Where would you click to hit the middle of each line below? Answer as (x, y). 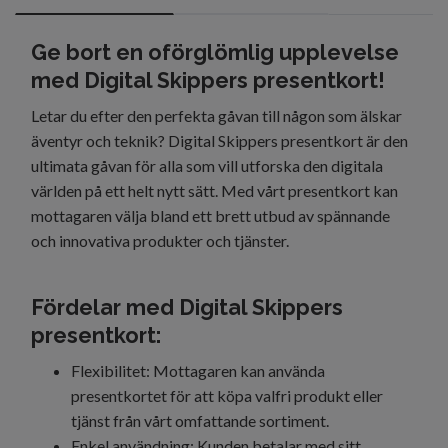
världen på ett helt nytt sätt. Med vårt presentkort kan (214, 191)
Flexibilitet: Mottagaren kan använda (198, 371)
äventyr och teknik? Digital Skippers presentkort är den (219, 141)
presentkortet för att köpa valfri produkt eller (227, 396)
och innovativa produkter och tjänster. (160, 241)
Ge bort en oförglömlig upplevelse (215, 53)
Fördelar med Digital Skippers (187, 308)
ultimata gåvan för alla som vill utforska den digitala (207, 166)
